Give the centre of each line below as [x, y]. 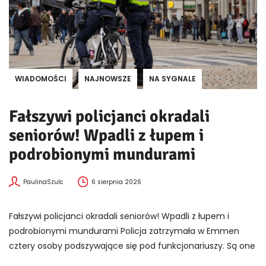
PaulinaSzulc [43, 182]
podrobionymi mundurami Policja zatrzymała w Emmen [124, 231]
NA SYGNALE [172, 79]
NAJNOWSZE [108, 79]
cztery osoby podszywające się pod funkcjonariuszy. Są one [132, 246]
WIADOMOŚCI [41, 79]
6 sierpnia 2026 [117, 182]
